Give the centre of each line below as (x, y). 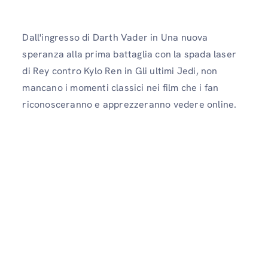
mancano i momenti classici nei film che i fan (121, 88)
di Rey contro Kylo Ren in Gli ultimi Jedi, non (120, 71)
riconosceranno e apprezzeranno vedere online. (130, 105)
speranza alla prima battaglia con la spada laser (129, 54)
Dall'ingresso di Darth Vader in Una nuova (115, 38)
